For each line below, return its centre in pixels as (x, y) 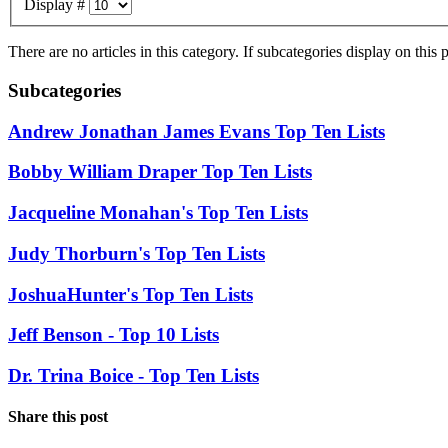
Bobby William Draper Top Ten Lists (160, 172)
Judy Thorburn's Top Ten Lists (136, 253)
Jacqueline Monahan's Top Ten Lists (158, 213)
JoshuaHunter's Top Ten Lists (130, 294)
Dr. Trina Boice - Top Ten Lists (133, 375)
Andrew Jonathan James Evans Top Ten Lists (196, 131)
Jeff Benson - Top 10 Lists (113, 335)
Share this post (58, 417)
